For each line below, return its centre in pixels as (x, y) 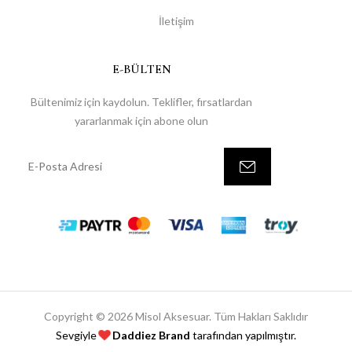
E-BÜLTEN (141, 69)
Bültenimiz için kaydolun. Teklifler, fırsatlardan (141, 101)
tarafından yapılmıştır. (243, 335)
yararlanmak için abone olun (141, 120)
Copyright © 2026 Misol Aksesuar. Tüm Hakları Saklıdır (176, 316)
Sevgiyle (77, 335)
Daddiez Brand (151, 335)
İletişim (176, 20)
